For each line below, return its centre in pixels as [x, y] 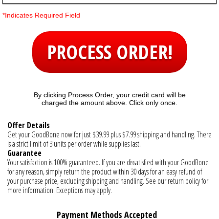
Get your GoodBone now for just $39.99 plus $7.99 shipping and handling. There [109, 134]
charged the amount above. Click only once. [109, 102]
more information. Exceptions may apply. [60, 190]
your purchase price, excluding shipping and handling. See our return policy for [108, 181]
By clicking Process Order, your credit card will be [109, 95]
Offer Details [29, 125]
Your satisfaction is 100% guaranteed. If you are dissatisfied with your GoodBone [108, 162]
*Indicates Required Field [41, 15]
